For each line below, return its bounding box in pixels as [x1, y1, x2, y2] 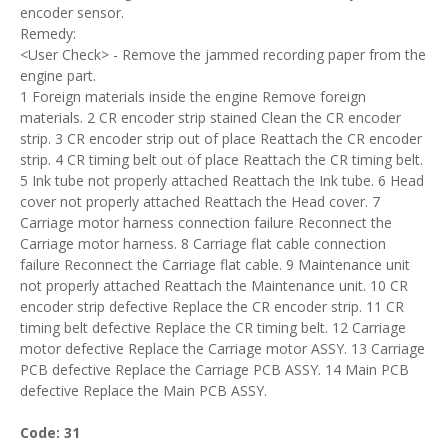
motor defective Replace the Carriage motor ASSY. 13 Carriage [20, 339, 425, 358]
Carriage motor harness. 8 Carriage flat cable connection [20, 234, 386, 253]
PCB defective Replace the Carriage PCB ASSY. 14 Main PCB [20, 360, 409, 379]
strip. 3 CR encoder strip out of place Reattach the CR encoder [20, 129, 422, 148]
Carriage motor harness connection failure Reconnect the [20, 213, 392, 232]
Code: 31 [20, 423, 80, 442]
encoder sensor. [20, 3, 124, 22]
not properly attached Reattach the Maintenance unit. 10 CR [20, 276, 408, 295]
